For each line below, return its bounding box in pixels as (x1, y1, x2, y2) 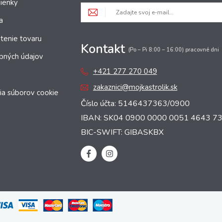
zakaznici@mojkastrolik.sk (93, 82, 177, 93)
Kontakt (80, 41, 128, 58)
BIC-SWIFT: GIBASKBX (80, 127, 164, 138)
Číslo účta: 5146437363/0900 (80, 98, 190, 110)
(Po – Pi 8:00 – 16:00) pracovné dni (128, 46, 219, 54)
